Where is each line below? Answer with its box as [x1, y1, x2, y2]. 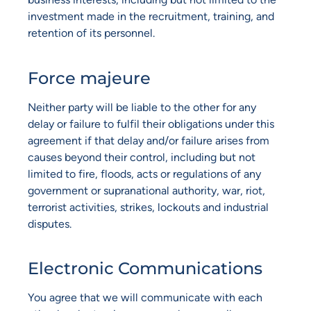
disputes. [28, 217, 72, 230]
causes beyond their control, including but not [28, 150, 255, 164]
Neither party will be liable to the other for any [28, 100, 256, 114]
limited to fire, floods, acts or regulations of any [28, 167, 261, 180]
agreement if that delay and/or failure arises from [28, 133, 269, 147]
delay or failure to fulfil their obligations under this [28, 117, 274, 131]
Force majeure [28, 67, 151, 88]
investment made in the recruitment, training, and [28, 10, 274, 24]
